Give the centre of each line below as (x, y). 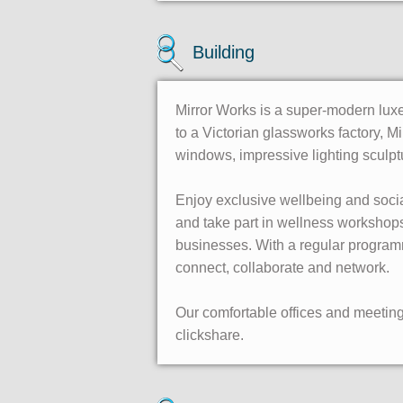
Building (224, 52)
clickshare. (210, 335)
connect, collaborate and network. (282, 268)
